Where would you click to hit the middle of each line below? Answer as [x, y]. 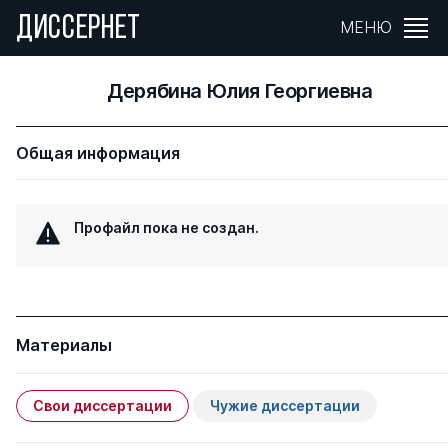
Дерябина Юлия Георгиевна [240, 91]
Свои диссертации [102, 405]
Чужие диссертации [285, 405]
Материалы [64, 345]
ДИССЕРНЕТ [79, 29]
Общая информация [98, 153]
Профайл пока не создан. [166, 227]
